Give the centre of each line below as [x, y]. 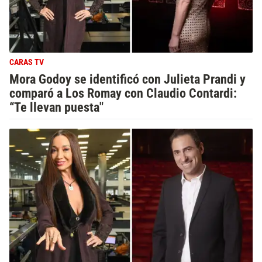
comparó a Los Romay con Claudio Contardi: [123, 93]
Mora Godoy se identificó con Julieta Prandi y [127, 79]
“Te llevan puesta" [56, 107]
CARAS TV [27, 62]
